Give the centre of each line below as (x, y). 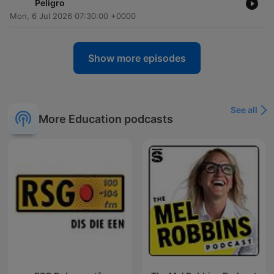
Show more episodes (137, 58)
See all (244, 110)
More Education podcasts (106, 119)
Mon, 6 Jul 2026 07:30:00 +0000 (73, 16)
